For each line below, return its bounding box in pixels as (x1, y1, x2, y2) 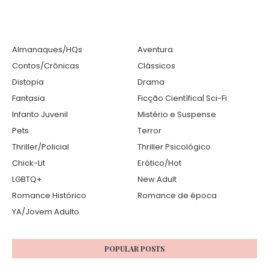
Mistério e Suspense (138, 108, 216, 120)
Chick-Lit (12, 157, 45, 169)
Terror (138, 124, 162, 136)
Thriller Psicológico (138, 141, 211, 153)
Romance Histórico (12, 189, 86, 201)
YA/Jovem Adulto (12, 205, 79, 217)
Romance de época (138, 189, 217, 201)
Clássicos (138, 59, 175, 71)
